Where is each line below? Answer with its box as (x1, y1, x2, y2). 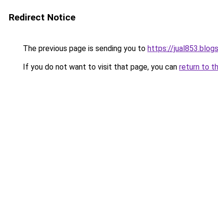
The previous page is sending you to (21, 44, 147, 53)
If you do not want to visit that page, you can (21, 62, 179, 72)
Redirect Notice (9, 12, 75, 23)
